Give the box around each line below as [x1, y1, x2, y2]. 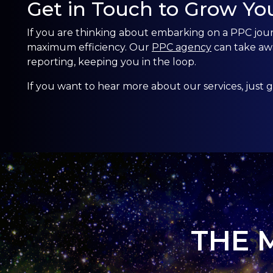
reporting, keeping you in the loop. [27, 55, 196, 68]
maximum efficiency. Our [27, 41, 152, 53]
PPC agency [152, 41, 211, 53]
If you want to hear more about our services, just [27, 80, 266, 92]
